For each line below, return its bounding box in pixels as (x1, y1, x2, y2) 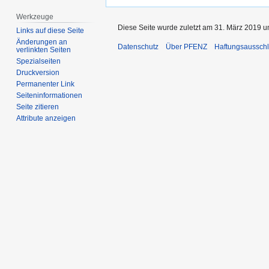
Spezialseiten (16, 57, 61, 66)
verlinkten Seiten (16, 46, 71, 55)
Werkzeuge (16, 12, 54, 21)
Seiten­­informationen (16, 91, 83, 100)
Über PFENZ (166, 43, 207, 52)
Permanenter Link (16, 80, 75, 89)
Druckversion (16, 68, 60, 77)
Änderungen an (16, 38, 68, 47)
